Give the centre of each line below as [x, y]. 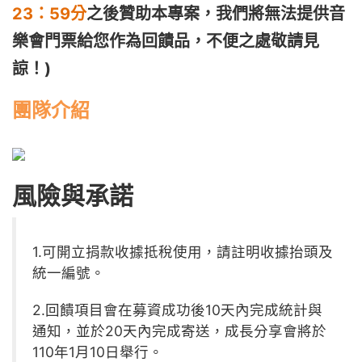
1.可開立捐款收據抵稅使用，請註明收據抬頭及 [183, 252]
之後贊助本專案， [151, 14]
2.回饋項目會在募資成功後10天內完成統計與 [177, 310]
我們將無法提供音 [280, 14]
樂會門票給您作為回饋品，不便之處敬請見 [166, 42]
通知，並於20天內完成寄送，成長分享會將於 [179, 331]
